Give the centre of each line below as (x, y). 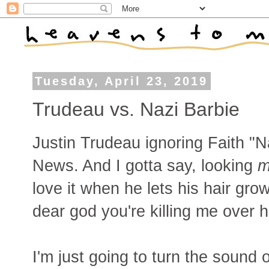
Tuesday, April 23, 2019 (122, 81)
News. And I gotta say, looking (145, 166)
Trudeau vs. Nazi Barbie (136, 109)
